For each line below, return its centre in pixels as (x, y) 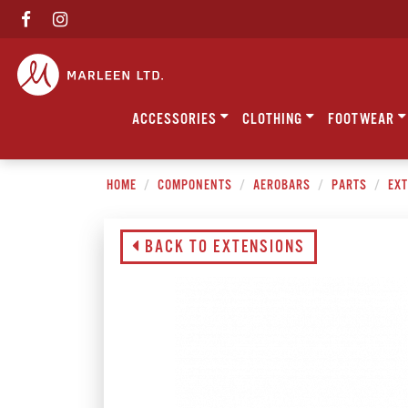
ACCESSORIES (176, 120)
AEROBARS (281, 185)
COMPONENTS (194, 185)
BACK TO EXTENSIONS (222, 247)
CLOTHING (274, 120)
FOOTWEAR (363, 120)
